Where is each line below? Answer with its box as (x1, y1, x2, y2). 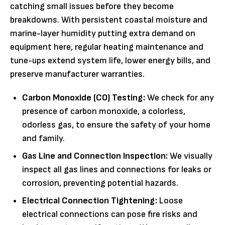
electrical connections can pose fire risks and (22, 208, 197, 219)
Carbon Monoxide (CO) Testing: (22, 92, 145, 103)
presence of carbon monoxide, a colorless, (22, 105, 185, 117)
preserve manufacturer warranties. (10, 68, 145, 79)
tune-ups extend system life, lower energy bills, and (10, 55, 210, 66)
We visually (168, 150, 212, 161)
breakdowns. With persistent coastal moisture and (10, 14, 207, 25)
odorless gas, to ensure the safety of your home (22, 119, 210, 130)
